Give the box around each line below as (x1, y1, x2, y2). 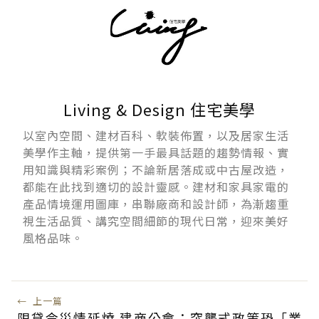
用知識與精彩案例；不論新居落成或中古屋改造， (23, 160, 289, 178)
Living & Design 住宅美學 (63, 97, 256, 120)
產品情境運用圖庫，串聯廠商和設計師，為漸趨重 (23, 194, 289, 212)
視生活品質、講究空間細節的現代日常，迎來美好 (23, 211, 289, 229)
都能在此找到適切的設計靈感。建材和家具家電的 (23, 177, 289, 195)
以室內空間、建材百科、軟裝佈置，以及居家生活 (23, 126, 289, 144)
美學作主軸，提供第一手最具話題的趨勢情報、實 (23, 143, 289, 161)
